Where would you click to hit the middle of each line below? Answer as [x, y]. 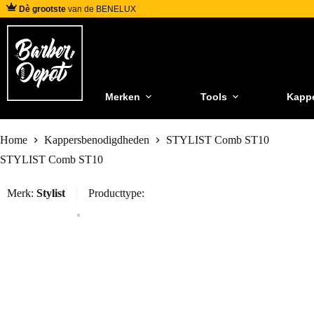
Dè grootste [42, 9]
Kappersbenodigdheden [97, 140]
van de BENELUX [101, 9]
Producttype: [116, 193]
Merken [123, 96]
